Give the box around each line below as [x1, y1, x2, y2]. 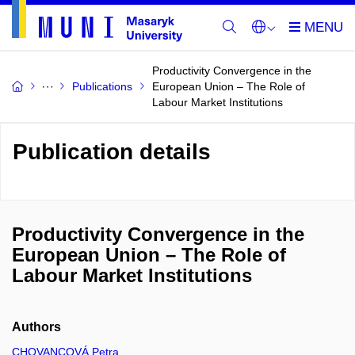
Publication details [13, 139, 211, 164]
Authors [12, 320, 61, 334]
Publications [72, 80, 132, 93]
